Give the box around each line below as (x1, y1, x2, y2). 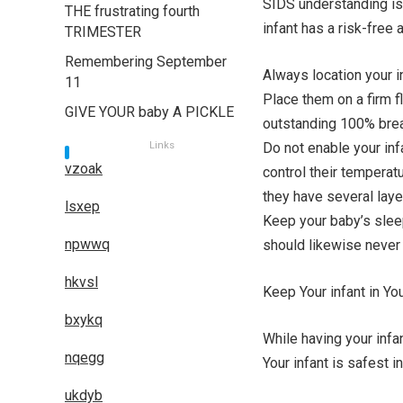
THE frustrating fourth (65, 3, 200, 20)
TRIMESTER (65, 23, 141, 40)
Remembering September (65, 53, 227, 70)
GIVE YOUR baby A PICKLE (65, 103, 234, 121)
